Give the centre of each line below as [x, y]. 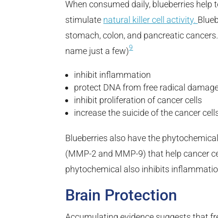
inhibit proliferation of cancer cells [138, 100]
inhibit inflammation [113, 75]
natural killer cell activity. [151, 20]
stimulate [84, 20]
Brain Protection [121, 195]
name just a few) [97, 51]
